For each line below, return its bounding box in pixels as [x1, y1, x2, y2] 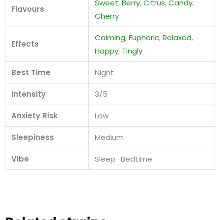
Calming [95, 32, 125, 43]
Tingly [122, 45, 142, 56]
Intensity [11, 88, 46, 99]
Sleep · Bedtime [95, 153, 152, 164]
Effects [11, 38, 39, 49]
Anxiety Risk [11, 110, 58, 121]
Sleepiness [11, 132, 54, 142]
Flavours [11, 3, 44, 14]
